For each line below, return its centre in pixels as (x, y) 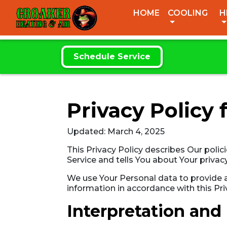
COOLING (188, 13)
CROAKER (43, 14)
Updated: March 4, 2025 (116, 131)
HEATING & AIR (43, 24)
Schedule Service (112, 56)
